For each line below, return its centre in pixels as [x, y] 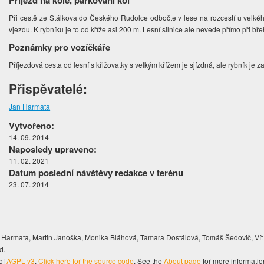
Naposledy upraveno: [53, 149]
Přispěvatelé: [48, 89]
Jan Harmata [30, 107]
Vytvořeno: [32, 126]
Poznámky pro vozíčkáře [60, 47]
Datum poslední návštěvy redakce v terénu [96, 173]
